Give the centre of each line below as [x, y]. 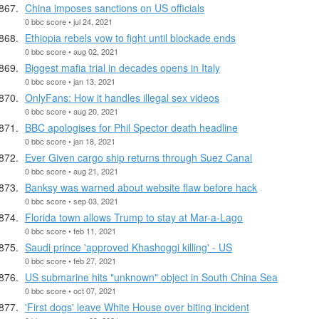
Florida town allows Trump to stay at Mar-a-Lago [134, 217]
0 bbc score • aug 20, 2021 [72, 111]
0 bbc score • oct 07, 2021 [70, 290]
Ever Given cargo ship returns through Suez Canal [138, 157]
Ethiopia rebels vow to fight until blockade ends [130, 37]
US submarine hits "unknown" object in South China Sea [151, 277]
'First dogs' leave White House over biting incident [137, 307]
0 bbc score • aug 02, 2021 [72, 51]
